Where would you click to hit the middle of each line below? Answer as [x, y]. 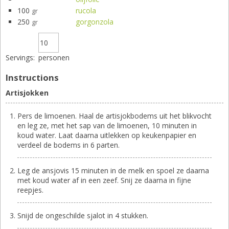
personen [54, 57]
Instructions [32, 77]
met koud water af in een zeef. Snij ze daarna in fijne [104, 180]
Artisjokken [27, 93]
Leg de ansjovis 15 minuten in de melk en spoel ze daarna [113, 170]
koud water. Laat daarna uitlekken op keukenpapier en [107, 135]
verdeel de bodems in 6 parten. [68, 145]
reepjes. [30, 190]
